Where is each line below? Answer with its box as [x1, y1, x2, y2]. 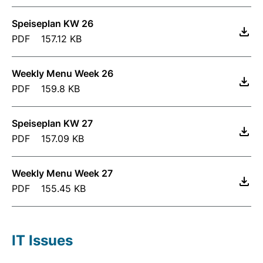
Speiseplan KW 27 [12, 117, 93, 129]
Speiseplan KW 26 [12, 18, 93, 29]
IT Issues [12, 232, 73, 249]
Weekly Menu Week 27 [12, 167, 113, 179]
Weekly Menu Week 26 [12, 68, 113, 79]
